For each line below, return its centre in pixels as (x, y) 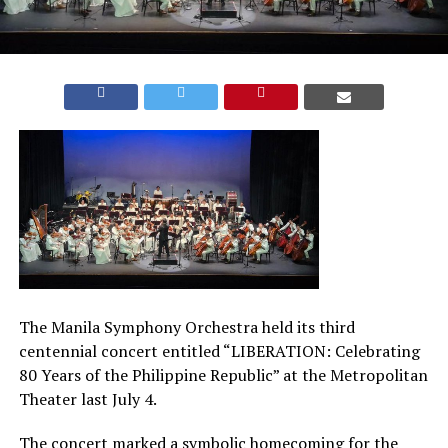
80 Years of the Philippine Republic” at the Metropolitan (223, 375)
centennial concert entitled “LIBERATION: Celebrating (219, 351)
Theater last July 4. (87, 399)
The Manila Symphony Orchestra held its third (186, 327)
